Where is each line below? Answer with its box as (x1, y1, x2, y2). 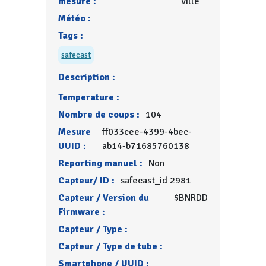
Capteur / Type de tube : (58, 240, 163, 252)
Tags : (58, 30, 84, 42)
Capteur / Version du (58, 192, 150, 204)
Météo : (58, 12, 91, 24)
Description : (58, 71, 116, 83)
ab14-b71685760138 (102, 140, 189, 152)
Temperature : (58, 91, 120, 103)
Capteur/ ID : (58, 175, 115, 186)
